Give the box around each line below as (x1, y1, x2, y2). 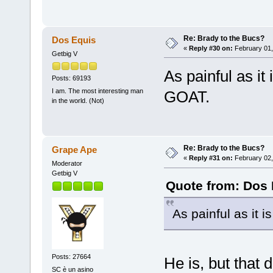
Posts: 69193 (51, 74, 91, 82)
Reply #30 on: (188, 44, 233, 52)
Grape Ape (52, 144, 97, 155)
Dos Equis (52, 34, 96, 45)
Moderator (51, 160, 82, 168)
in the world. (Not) (51, 97, 104, 105)
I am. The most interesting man (51, 87, 143, 95)
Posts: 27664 (51, 252, 91, 260)
